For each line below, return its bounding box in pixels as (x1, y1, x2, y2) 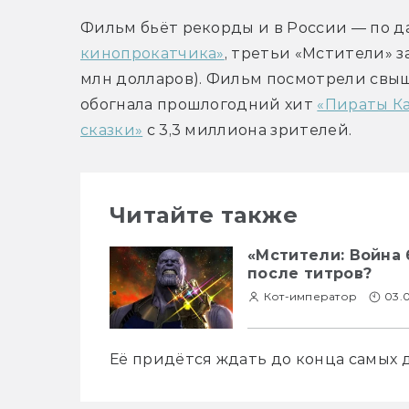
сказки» (80, 121, 143, 140)
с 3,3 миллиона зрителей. (142, 121, 352, 140)
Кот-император (264, 289, 358, 304)
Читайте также (110, 202, 299, 229)
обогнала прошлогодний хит (80, 96, 318, 114)
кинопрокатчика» (80, 45, 225, 63)
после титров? (247, 265, 372, 283)
